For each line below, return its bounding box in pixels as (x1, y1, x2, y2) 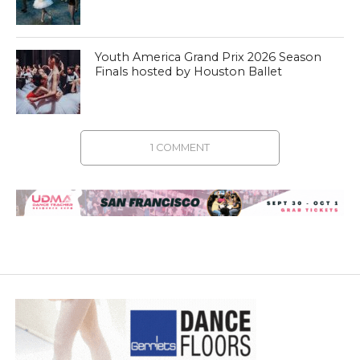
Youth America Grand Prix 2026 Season (95, 50, 322, 65)
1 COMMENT (149, 141, 210, 154)
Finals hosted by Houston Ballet (95, 64, 283, 80)
